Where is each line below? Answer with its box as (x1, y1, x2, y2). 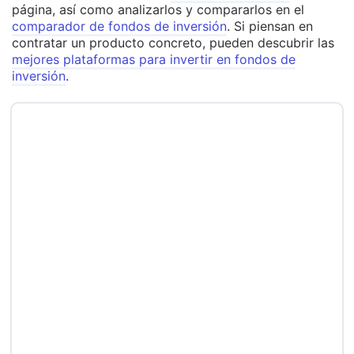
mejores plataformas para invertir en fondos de (12, 51, 296, 68)
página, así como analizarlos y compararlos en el (12, 2, 304, 18)
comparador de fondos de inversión (12, 18, 227, 35)
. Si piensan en (227, 18, 313, 35)
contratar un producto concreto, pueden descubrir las (12, 35, 334, 51)
